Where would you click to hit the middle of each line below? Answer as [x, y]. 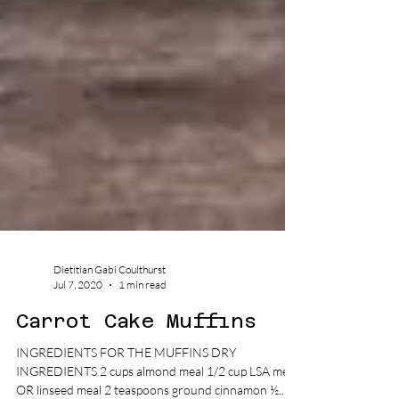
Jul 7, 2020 [78, 320]
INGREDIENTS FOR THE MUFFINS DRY [126, 388]
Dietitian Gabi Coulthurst [110, 305]
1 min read [142, 320]
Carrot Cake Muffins [136, 356]
